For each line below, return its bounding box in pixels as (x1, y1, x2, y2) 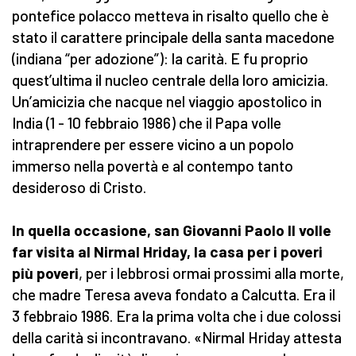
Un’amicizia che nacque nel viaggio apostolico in (12, 92, 322, 111)
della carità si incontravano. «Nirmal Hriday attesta (12, 328, 342, 347)
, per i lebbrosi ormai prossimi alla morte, (79, 264, 344, 283)
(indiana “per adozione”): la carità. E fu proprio (12, 49, 308, 68)
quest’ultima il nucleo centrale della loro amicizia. (12, 71, 328, 90)
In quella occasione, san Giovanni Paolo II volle (12, 221, 331, 240)
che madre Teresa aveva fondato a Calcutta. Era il (12, 285, 335, 304)
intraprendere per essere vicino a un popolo (12, 135, 294, 154)
